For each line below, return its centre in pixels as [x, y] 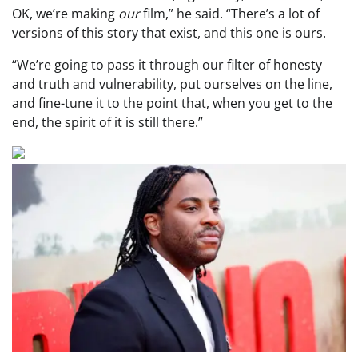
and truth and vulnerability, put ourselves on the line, [172, 84]
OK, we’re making [65, 13]
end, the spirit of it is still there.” [107, 122]
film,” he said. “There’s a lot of [230, 13]
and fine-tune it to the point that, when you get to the [172, 103]
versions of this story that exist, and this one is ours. [169, 32]
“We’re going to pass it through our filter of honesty [167, 64]
